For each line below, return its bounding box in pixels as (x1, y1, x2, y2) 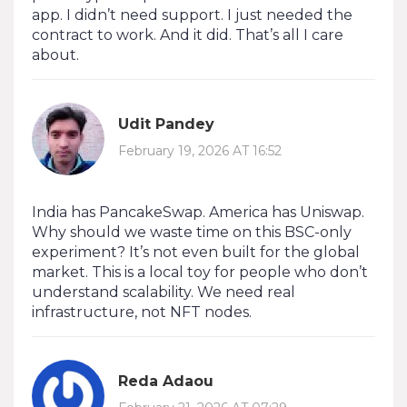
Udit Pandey (118, 115, 214, 134)
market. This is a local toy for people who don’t (32, 263, 368, 281)
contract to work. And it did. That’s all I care (32, 25, 343, 44)
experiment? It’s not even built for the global (32, 243, 360, 261)
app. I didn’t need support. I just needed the (32, 5, 352, 24)
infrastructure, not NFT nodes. (32, 303, 252, 321)
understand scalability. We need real (32, 283, 295, 301)
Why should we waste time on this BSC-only (32, 223, 352, 241)
